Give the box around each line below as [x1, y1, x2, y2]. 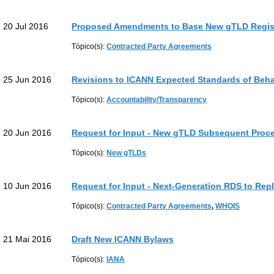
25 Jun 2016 [3, 75, 51, 84]
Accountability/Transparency [106, 95, 207, 104]
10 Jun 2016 [3, 181, 51, 191]
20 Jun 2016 [3, 128, 51, 138]
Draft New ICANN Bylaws [72, 234, 174, 244]
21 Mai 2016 [3, 234, 51, 244]
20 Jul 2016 [3, 21, 48, 31]
